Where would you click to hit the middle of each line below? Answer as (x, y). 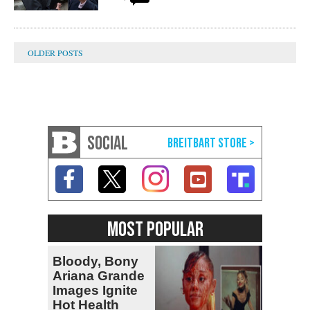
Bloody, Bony (95, 262)
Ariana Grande (99, 276)
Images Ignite (95, 291)
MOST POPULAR (155, 230)
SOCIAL (108, 144)
